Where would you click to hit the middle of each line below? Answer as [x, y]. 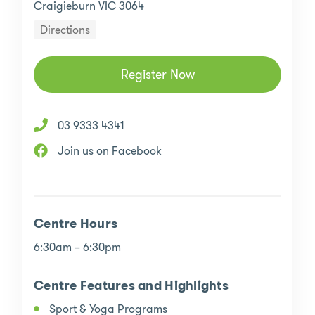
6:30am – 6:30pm [77, 247]
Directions [65, 30]
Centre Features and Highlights [131, 286]
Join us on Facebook [110, 150]
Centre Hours [76, 224]
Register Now [157, 75]
